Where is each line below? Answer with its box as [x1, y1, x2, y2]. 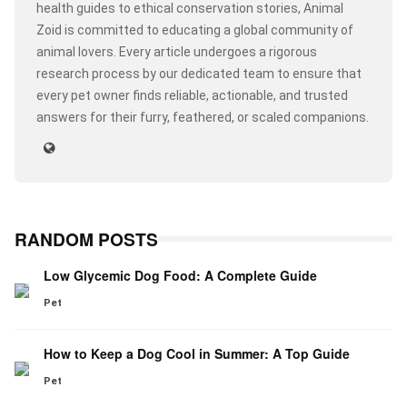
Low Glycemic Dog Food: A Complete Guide [44, 266, 317, 285]
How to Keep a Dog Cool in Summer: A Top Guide [44, 344, 350, 363]
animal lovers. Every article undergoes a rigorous [36, 45, 317, 60]
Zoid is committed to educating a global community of [36, 23, 353, 38]
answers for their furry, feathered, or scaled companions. [36, 110, 369, 125]
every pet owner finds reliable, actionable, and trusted [36, 88, 348, 104]
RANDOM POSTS [15, 226, 158, 253]
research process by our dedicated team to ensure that [36, 66, 362, 82]
